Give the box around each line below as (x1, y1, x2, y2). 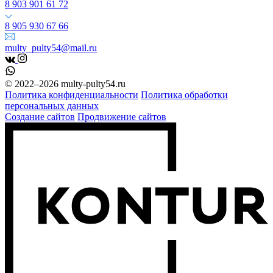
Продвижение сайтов (77, 112, 166, 122)
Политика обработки (141, 90, 228, 101)
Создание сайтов (5, 112, 75, 122)
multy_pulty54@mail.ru (5, 43, 97, 54)
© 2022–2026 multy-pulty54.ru (5, 79, 126, 90)
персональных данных (5, 101, 99, 112)
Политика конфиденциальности (5, 90, 138, 101)
